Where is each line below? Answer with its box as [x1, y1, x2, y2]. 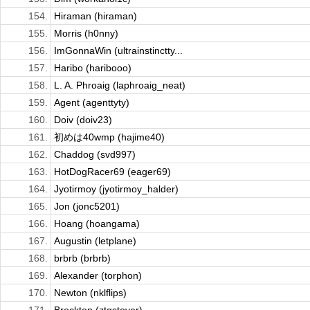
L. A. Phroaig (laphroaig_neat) [54, 80, 185, 91]
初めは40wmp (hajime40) [54, 131, 165, 143]
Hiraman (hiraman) [54, 10, 137, 22]
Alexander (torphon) [54, 270, 142, 282]
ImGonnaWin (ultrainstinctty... [54, 45, 183, 57]
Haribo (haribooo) [54, 62, 131, 74]
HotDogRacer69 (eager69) [54, 166, 171, 178]
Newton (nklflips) [54, 287, 127, 299]
